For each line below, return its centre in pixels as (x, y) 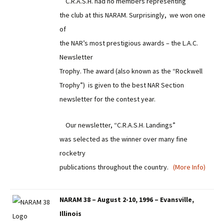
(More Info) (189, 167)
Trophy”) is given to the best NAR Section (122, 85)
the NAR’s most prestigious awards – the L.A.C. (129, 43)
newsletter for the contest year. (107, 99)
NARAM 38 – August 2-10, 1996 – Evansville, (127, 199)
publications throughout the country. (116, 167)
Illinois (70, 213)
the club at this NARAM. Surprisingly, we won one (132, 15)
